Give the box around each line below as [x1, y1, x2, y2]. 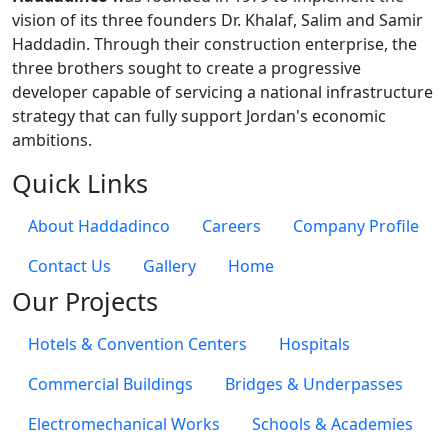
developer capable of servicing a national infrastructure [12, 80, 433, 103]
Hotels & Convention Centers [28, 332, 247, 355]
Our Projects [12, 283, 158, 318]
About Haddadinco [28, 214, 170, 237]
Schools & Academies [252, 412, 413, 435]
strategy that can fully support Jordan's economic [12, 104, 386, 127]
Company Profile [293, 214, 419, 237]
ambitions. [12, 128, 92, 151]
